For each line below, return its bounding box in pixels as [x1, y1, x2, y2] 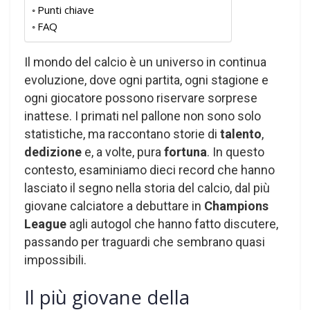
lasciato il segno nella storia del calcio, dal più [24, 180, 270, 195]
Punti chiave [37, 2, 94, 17]
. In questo [207, 144, 264, 159]
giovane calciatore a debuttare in [24, 198, 204, 213]
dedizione [24, 144, 82, 159]
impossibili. [24, 252, 86, 267]
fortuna [164, 144, 207, 159]
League [24, 216, 66, 231]
